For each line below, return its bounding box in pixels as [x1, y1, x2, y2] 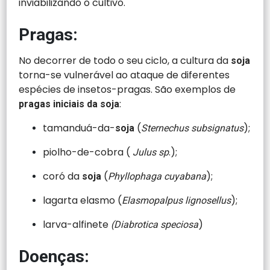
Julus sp [130, 146, 169, 158]
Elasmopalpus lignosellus [122, 194, 231, 206]
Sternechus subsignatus [141, 122, 244, 134]
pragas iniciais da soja [19, 98, 120, 110]
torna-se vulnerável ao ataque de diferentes [19, 67, 230, 82]
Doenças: [19, 246, 90, 266]
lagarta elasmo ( [43, 193, 122, 207]
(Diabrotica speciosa [111, 218, 199, 230]
